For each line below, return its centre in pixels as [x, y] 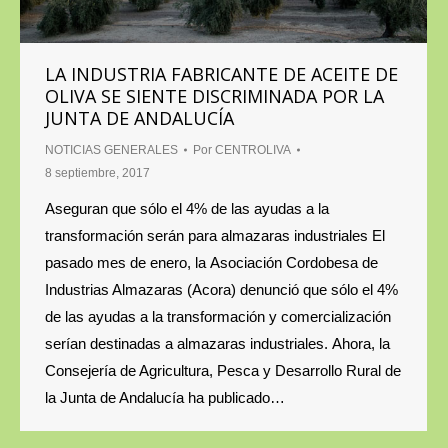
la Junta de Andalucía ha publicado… [165, 397]
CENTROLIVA [253, 149]
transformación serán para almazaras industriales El [215, 235]
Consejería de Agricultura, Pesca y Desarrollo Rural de [223, 370]
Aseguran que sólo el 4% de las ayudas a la [187, 208]
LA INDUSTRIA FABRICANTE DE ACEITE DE [221, 73]
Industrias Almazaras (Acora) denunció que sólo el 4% [221, 289]
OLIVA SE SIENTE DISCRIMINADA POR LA [214, 95]
